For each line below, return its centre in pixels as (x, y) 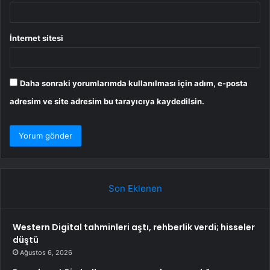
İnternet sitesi (36, 38)
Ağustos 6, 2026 (46, 252)
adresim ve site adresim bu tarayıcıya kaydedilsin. (107, 101)
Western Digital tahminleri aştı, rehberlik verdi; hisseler (134, 227)
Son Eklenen (135, 188)
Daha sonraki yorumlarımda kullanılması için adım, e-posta (134, 83)
